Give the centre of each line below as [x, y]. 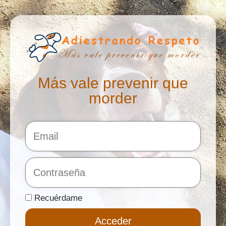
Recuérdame [57, 198]
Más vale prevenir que [113, 83]
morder [113, 98]
